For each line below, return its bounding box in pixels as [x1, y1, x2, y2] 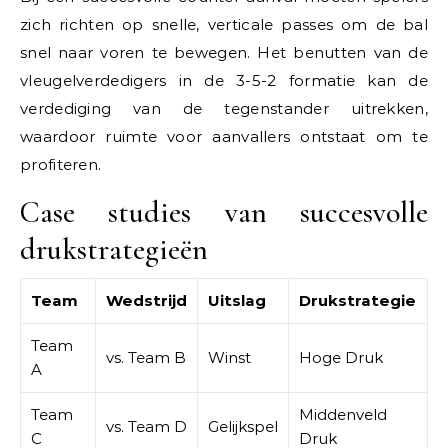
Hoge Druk [299, 347, 383, 367]
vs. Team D [106, 416, 187, 436]
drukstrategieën [20, 230, 208, 268]
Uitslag [208, 290, 266, 310]
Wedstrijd [106, 290, 187, 310]
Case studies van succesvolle [20, 193, 428, 231]
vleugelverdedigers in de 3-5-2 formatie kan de [20, 70, 428, 90]
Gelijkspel [208, 416, 278, 436]
